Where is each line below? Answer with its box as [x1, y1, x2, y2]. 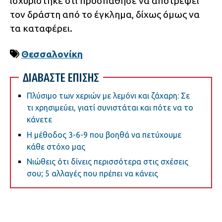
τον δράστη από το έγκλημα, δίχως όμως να [10, 9, 200, 20]
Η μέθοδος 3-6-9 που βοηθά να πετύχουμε [27, 130, 181, 139]
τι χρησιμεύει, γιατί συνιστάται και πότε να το [27, 103, 193, 112]
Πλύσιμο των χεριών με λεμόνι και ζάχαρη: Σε [27, 91, 190, 101]
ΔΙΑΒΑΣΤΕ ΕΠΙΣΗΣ [23, 70, 99, 85]
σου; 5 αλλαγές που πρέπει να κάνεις [27, 169, 158, 178]
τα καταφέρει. [10, 23, 72, 34]
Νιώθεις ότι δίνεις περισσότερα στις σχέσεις [27, 157, 188, 166]
